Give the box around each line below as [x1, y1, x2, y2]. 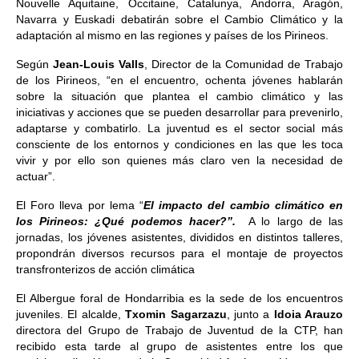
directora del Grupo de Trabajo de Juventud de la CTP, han [16, 324, 343, 337]
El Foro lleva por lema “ [16, 199, 143, 212]
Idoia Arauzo [273, 308, 343, 321]
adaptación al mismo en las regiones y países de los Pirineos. [16, 29, 329, 42]
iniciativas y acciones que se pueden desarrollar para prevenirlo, [16, 106, 343, 119]
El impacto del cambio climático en [143, 199, 343, 212]
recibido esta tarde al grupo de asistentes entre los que [16, 340, 343, 353]
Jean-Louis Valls [53, 58, 144, 71]
